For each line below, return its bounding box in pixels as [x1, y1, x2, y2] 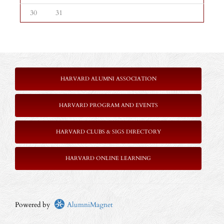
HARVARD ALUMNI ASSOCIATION [60, 75, 156, 83]
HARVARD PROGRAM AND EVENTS [58, 101, 158, 109]
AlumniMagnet [65, 200, 112, 210]
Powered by [15, 200, 54, 210]
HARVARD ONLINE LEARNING [65, 154, 151, 162]
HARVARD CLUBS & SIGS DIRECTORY [55, 128, 161, 136]
